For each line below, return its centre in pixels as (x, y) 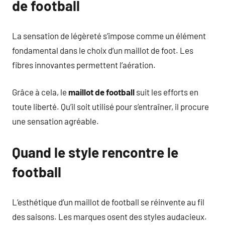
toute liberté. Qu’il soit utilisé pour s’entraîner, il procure (110, 106)
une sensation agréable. (55, 121)
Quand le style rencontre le (95, 152)
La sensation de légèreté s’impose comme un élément (109, 35)
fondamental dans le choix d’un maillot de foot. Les (103, 50)
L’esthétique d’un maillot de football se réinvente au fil (108, 202)
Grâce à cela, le (40, 92)
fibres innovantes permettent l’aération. (84, 65)
